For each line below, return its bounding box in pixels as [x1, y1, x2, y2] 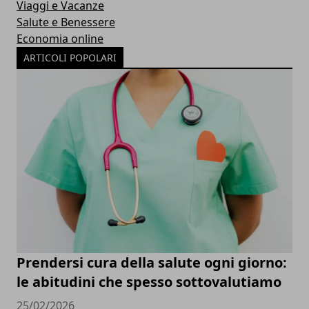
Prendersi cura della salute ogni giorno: [17, 253, 287, 272]
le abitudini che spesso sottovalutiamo [17, 272, 281, 292]
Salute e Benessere [17, 14, 115, 30]
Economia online [17, 31, 103, 47]
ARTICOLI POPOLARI [23, 51, 117, 65]
